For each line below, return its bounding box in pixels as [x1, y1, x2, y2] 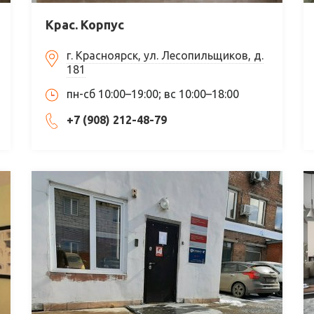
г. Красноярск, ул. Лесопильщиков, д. [66, 48, 264, 62]
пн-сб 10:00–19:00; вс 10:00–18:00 [66, 87, 239, 100]
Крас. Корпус [45, 17, 124, 32]
